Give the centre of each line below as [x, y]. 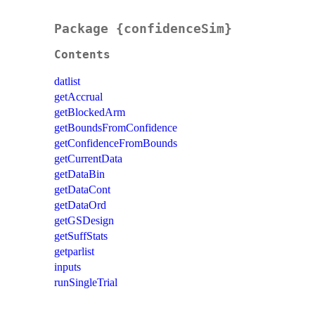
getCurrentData [88, 159]
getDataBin [79, 174]
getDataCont [82, 190]
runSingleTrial [86, 283]
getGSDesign [84, 221]
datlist [67, 82]
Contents [82, 55]
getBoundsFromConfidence [116, 128]
